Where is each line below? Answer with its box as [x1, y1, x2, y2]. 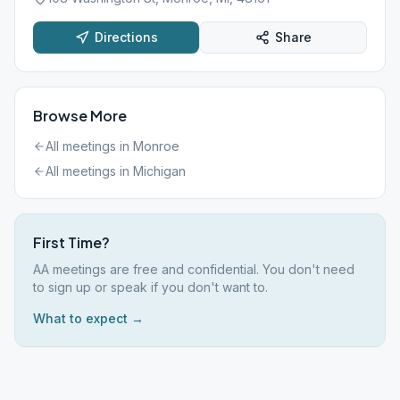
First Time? [33, 233, 110, 252]
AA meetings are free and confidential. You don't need [33, 262, 354, 277]
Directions [94, 29, 158, 45]
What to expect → [33, 311, 144, 326]
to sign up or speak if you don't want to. [33, 279, 268, 295]
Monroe [133, 138, 179, 154]
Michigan [133, 163, 186, 179]
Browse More [33, 106, 127, 125]
